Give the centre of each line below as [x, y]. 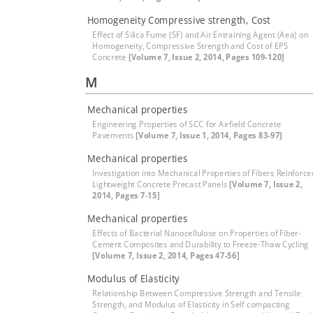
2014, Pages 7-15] [126, 195]
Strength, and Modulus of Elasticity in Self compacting [191, 304]
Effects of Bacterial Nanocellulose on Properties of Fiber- [197, 233]
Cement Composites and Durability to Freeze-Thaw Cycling [201, 244]
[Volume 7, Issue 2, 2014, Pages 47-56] [166, 255]
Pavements [114, 135]
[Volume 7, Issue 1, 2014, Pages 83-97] [209, 135]
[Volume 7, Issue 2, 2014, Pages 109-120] [206, 57]
